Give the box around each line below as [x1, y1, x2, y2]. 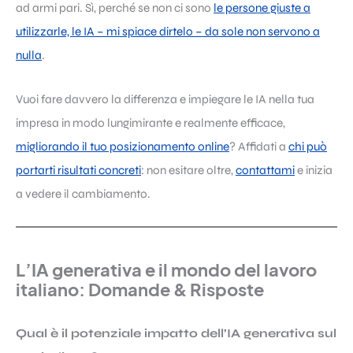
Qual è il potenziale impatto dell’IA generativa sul [16, 325, 336, 340]
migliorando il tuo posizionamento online [16, 139, 229, 154]
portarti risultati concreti [16, 163, 141, 178]
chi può [288, 139, 327, 154]
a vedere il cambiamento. [16, 187, 150, 202]
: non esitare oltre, [141, 163, 236, 178]
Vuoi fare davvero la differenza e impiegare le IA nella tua [16, 92, 314, 107]
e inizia [295, 163, 333, 178]
